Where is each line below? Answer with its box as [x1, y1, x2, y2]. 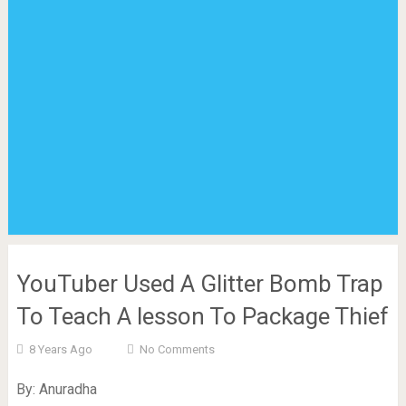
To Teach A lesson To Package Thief [15, 303, 389, 330]
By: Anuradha [15, 381, 97, 398]
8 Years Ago [28, 343, 92, 356]
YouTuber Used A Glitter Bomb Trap [15, 270, 383, 297]
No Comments [139, 343, 215, 356]
